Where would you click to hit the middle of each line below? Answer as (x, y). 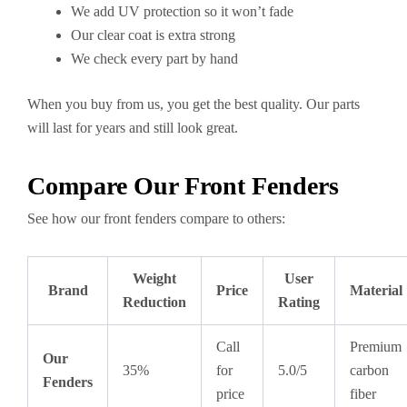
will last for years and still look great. (133, 127)
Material (376, 290)
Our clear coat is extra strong (153, 35)
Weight (154, 278)
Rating (299, 302)
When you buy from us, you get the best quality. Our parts (194, 104)
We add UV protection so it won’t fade (182, 11)
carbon (369, 370)
